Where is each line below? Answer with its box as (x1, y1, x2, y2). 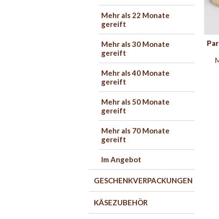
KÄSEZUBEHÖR (94, 198, 148, 207)
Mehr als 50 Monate (101, 97, 170, 106)
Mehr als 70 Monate (101, 126, 170, 135)
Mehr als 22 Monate (101, 11, 170, 20)
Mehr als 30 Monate (101, 40, 170, 48)
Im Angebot (101, 155, 141, 164)
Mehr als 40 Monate (101, 68, 170, 77)
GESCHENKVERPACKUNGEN (94, 176, 193, 185)
